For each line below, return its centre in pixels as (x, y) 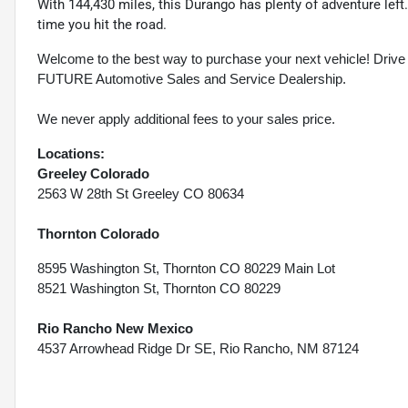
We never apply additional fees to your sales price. (186, 119)
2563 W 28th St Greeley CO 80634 (141, 194)
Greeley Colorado (93, 174)
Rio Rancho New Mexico (115, 329)
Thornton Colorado (98, 234)
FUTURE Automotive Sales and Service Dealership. (192, 79)
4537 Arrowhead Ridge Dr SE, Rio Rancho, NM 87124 (198, 349)
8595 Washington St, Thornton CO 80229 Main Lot (186, 269)
